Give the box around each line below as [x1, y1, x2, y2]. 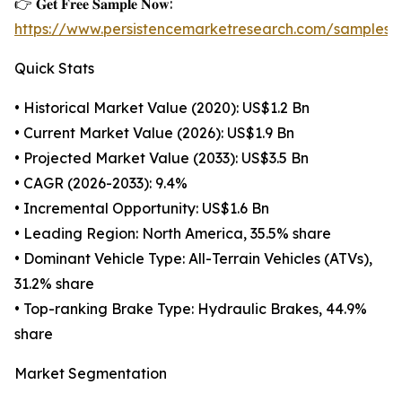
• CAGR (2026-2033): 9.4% [14, 174, 188, 193]
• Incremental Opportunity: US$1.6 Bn [14, 199, 269, 218]
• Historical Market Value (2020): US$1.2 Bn [14, 99, 310, 118]
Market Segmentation [14, 364, 167, 383]
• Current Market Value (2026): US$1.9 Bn [14, 124, 294, 143]
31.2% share [14, 275, 94, 293]
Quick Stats [14, 59, 94, 78]
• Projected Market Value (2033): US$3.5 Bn [14, 149, 309, 168]
